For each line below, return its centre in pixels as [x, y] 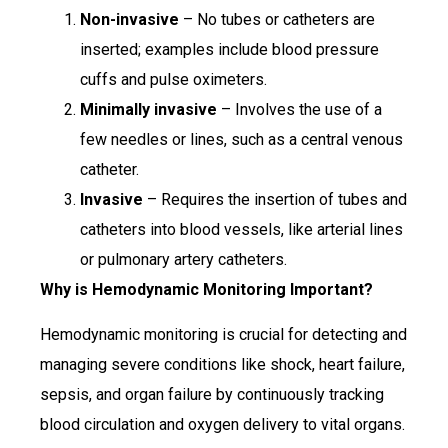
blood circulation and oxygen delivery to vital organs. [222, 424]
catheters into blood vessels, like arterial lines [241, 230]
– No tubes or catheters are [277, 20]
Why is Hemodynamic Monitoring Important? [206, 290]
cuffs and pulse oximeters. [173, 80]
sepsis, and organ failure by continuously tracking [212, 394]
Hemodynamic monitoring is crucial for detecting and [223, 334]
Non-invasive [129, 20]
